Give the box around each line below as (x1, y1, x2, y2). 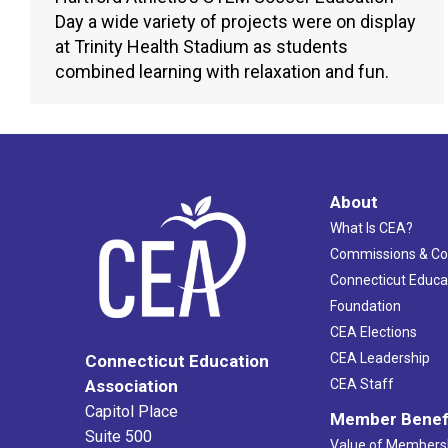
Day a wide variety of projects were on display (55, 11, 416, 33)
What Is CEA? (329, 220, 413, 237)
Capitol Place (85, 402, 178, 422)
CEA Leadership (329, 350, 430, 367)
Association (85, 376, 178, 397)
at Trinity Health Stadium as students (55, 36, 348, 58)
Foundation (329, 298, 401, 315)
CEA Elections (329, 324, 417, 341)
